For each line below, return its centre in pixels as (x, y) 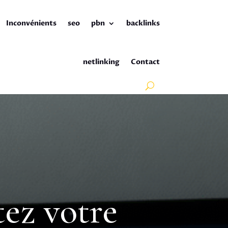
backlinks (143, 23)
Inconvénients (31, 23)
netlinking (101, 62)
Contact (145, 62)
